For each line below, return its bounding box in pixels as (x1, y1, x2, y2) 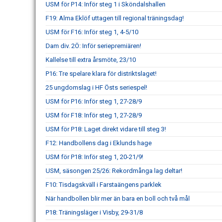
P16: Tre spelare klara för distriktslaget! (46, 70, 157, 77)
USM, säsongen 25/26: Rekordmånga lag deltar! (46, 167, 182, 174)
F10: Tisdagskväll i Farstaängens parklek (46, 181, 162, 188)
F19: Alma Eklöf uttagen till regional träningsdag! (46, 14, 184, 22)
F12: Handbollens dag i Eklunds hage (46, 139, 152, 147)
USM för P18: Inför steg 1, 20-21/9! (46, 153, 143, 161)
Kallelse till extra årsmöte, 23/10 (46, 56, 136, 63)
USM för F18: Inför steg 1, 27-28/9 (46, 111, 142, 119)
